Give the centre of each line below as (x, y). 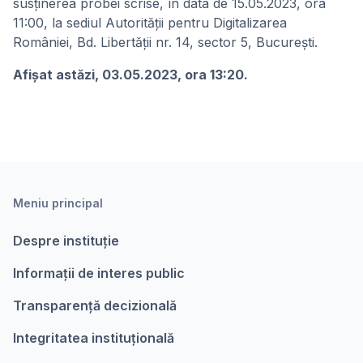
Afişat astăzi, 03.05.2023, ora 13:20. (130, 75)
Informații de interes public (99, 273)
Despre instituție (66, 241)
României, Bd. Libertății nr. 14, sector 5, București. (165, 42)
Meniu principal (58, 203)
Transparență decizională (95, 305)
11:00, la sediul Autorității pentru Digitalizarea (150, 23)
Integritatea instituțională (94, 338)
